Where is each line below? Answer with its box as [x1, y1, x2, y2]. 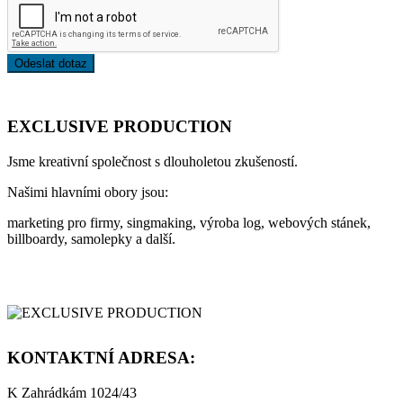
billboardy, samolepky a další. [7, 230, 175, 246]
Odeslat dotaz [14, 57, 87, 71]
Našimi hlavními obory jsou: [7, 184, 168, 200]
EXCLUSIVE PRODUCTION [7, 117, 232, 137]
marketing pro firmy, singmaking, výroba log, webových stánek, [7, 214, 371, 230]
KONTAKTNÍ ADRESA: [7, 347, 195, 367]
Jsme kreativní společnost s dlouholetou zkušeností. [7, 153, 298, 169]
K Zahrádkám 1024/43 [7, 384, 137, 400]
